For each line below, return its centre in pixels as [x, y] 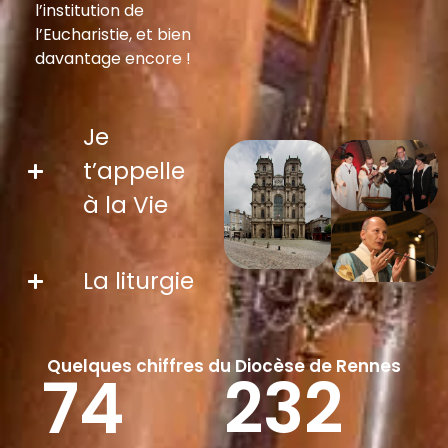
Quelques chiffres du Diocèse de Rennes [224, 366]
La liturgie [138, 281]
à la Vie [125, 205]
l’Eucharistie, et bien [113, 35]
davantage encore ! [113, 59]
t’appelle [134, 171]
